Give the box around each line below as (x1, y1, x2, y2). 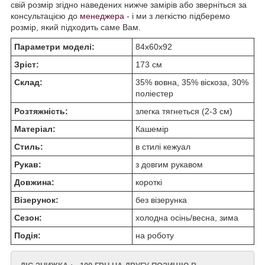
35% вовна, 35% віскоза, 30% (135, 77, 248, 88)
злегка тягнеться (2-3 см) (135, 106, 232, 117)
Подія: (14, 231, 41, 241)
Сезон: (14, 213, 42, 223)
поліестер (135, 89, 173, 99)
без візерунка (135, 195, 187, 205)
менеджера (80, 11, 124, 21)
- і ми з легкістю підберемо (124, 11, 230, 21)
